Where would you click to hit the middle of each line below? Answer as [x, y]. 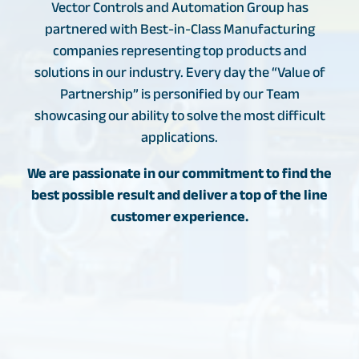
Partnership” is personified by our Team [179, 94]
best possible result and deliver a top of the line [179, 195]
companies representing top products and [179, 51]
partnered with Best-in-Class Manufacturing [179, 29]
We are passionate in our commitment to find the [179, 173]
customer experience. [179, 217]
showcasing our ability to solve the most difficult [179, 116]
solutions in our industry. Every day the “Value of [179, 73]
